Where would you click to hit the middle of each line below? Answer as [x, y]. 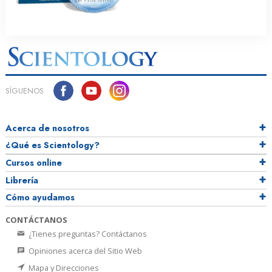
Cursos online [34, 162]
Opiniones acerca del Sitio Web [84, 250]
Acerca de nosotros [47, 128]
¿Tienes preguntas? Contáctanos [87, 233]
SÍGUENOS [25, 90]
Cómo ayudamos [40, 197]
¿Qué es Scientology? [53, 145]
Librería [22, 180]
